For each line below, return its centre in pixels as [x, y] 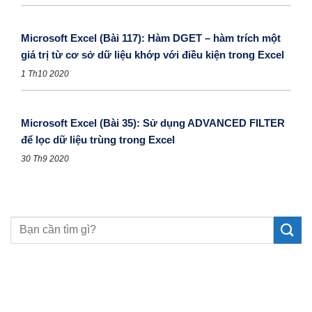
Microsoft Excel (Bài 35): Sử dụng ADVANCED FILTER [153, 123]
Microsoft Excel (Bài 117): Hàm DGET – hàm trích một [151, 38]
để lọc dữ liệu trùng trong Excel [98, 139]
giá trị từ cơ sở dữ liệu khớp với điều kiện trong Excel [153, 54]
